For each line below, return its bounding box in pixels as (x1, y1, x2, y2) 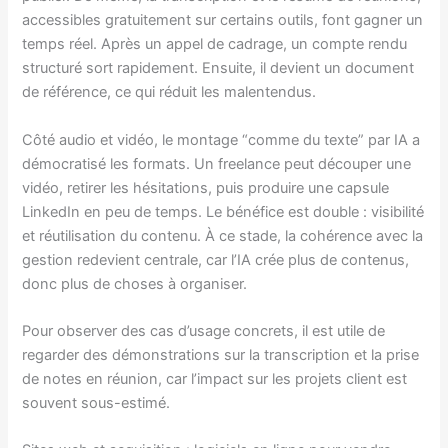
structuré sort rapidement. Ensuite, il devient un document (22, 59, 415, 78)
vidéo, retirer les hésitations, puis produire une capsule (22, 178, 390, 197)
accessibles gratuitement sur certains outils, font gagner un (22, 11, 424, 30)
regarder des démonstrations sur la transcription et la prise (22, 346, 420, 365)
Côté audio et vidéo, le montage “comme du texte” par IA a (22, 130, 421, 149)
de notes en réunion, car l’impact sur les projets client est (22, 370, 408, 389)
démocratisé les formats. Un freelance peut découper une (22, 154, 412, 173)
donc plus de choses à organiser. (22, 274, 248, 293)
